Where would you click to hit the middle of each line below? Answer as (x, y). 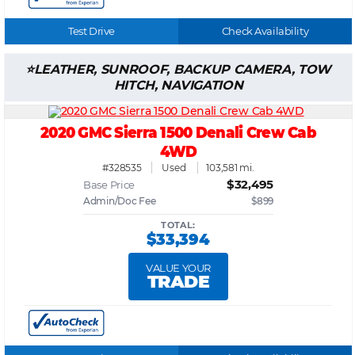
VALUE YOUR (178, 268)
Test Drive (92, 31)
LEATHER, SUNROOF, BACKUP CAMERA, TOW (183, 70)
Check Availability (265, 31)
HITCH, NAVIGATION (178, 86)
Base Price (109, 185)
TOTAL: (178, 225)
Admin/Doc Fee (120, 201)
